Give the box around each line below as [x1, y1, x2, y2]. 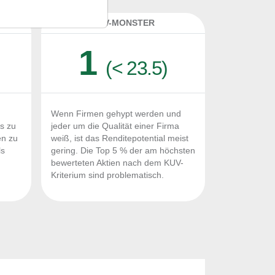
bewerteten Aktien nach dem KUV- [51, 158, 184, 168]
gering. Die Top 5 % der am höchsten [51, 146, 195, 155]
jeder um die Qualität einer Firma [51, 122, 179, 131]
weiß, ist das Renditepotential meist [51, 134, 188, 143]
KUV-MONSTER [91, 18, 155, 28]
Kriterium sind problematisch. [51, 171, 164, 180]
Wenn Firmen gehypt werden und [51, 109, 181, 118]
